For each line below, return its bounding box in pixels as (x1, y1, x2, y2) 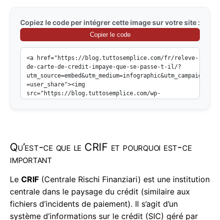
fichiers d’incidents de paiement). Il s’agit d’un (10, 199, 178, 209)
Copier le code (89, 31, 131, 39)
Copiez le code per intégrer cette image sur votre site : (20, 18, 200, 27)
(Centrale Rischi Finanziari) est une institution (39, 174, 210, 185)
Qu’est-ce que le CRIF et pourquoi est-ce (10, 140, 192, 154)
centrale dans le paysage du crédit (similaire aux (10, 187, 190, 197)
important (10, 153, 52, 166)
